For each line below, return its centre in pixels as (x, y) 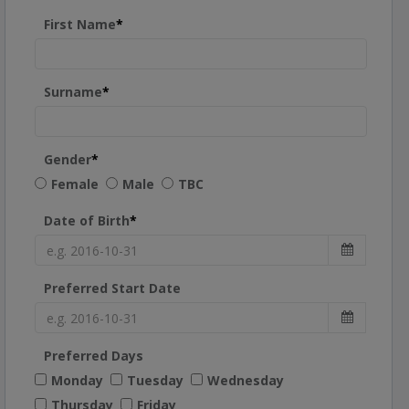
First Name (80, 24)
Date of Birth (87, 220)
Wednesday (246, 380)
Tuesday (155, 380)
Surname (73, 92)
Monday (77, 380)
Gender (68, 159)
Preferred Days (94, 356)
